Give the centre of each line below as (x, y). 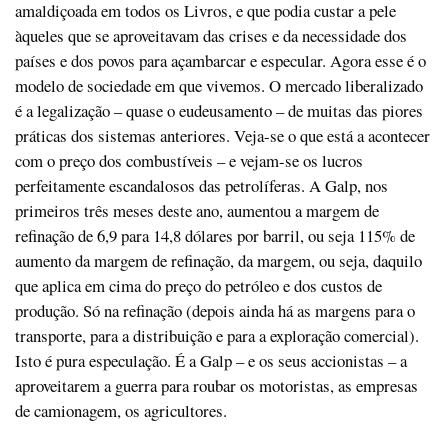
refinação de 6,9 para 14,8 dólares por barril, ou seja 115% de (215, 235)
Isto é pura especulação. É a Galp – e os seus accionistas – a (211, 360)
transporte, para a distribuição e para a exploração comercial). (217, 335)
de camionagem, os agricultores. (121, 410)
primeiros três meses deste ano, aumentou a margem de (197, 210)
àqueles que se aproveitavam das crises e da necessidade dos (211, 35)
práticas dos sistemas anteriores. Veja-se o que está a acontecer (222, 135)
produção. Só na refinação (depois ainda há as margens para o (215, 310)
